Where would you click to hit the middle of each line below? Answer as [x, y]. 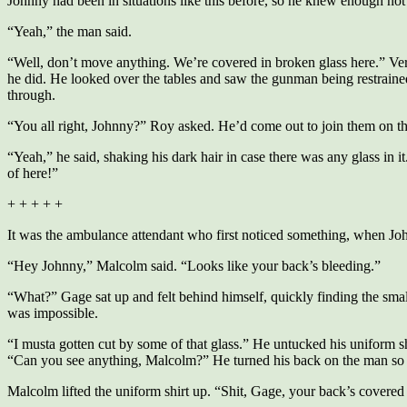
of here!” [33, 173]
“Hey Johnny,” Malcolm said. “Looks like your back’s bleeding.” [194, 266]
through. [31, 95]
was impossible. [53, 313]
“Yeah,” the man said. [69, 31]
